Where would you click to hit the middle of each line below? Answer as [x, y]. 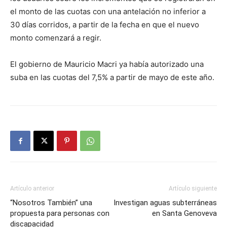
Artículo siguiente [193, 188]
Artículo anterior [32, 188]
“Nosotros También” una [51, 203]
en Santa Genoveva [184, 213]
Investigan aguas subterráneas [165, 203]
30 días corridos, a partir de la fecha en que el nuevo [105, 25]
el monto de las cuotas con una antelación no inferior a [108, 11]
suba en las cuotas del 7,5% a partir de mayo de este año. [112, 77]
